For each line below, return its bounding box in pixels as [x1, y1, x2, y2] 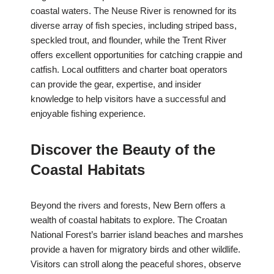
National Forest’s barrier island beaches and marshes [31, 229, 243, 240]
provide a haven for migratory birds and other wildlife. [31, 244, 240, 255]
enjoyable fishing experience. [31, 108, 146, 119]
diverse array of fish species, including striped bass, [31, 20, 237, 31]
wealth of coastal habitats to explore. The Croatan [31, 215, 227, 226]
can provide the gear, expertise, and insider [31, 79, 201, 90]
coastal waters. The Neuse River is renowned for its [31, 6, 237, 17]
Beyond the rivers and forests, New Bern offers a [31, 200, 225, 211]
